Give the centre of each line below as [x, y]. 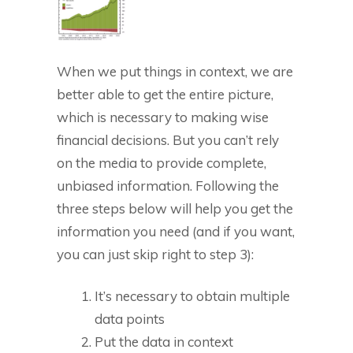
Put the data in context [165, 341]
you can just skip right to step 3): [157, 254]
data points [130, 318]
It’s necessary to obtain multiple [192, 295]
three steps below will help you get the [175, 208]
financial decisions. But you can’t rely [168, 139]
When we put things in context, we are [175, 71]
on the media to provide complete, [162, 162]
